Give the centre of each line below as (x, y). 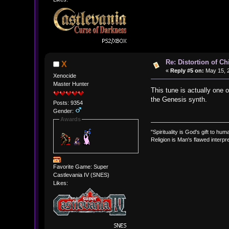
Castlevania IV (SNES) (81, 175)
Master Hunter (71, 84)
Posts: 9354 (68, 103)
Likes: (60, 183)
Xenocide (64, 75)
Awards (70, 119)
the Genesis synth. (179, 100)
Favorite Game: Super (81, 166)
